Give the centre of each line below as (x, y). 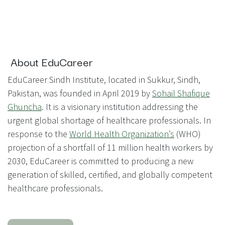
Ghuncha (25, 107)
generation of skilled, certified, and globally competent (110, 175)
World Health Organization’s (122, 134)
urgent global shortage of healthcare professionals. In (109, 121)
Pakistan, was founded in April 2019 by (80, 93)
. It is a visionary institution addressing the (120, 107)
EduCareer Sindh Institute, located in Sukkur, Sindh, (104, 80)
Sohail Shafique (181, 93)
